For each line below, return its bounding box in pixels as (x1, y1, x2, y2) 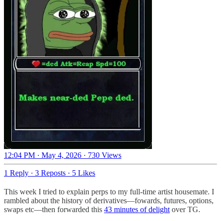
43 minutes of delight (104, 205, 170, 214)
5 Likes (72, 169, 95, 178)
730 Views (88, 151, 121, 160)
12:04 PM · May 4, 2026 (4, 151, 81, 160)
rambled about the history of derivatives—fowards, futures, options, (4, 196, 214, 205)
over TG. (170, 205, 200, 214)
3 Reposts (35, 169, 66, 178)
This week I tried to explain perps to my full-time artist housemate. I (4, 187, 214, 196)
